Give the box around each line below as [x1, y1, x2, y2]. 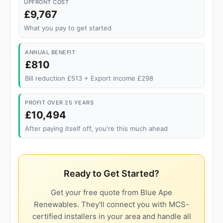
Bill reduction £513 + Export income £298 [25, 74, 153, 82]
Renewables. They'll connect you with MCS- [34, 200, 189, 209]
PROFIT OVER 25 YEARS [25, 99, 94, 106]
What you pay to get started [24, 24, 111, 32]
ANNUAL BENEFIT [25, 49, 75, 56]
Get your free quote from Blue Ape [51, 188, 172, 197]
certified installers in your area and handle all [32, 212, 191, 221]
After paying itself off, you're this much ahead [25, 124, 168, 132]
